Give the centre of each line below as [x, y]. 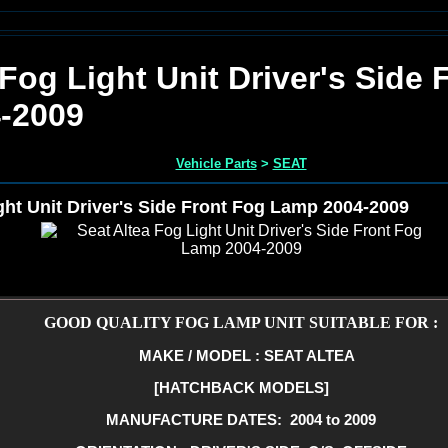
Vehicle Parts [216, 163]
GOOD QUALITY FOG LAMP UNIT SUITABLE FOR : [241, 322]
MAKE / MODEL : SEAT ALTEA [241, 355]
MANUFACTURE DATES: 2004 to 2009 [241, 419]
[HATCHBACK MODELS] [241, 387]
